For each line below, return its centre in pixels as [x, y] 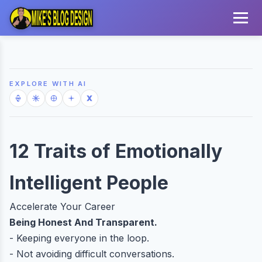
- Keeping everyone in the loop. [79, 238]
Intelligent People [89, 183]
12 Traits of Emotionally [116, 151]
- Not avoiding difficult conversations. [92, 254]
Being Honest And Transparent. [83, 223]
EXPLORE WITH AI [48, 84]
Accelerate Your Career [62, 207]
